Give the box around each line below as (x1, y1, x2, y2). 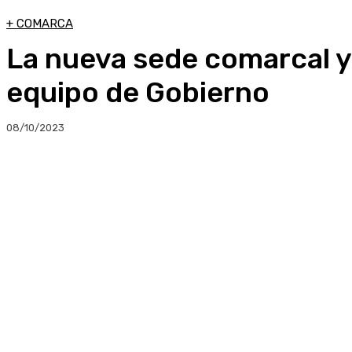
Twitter (267, 171, 298, 184)
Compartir (66, 171, 112, 184)
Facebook (175, 171, 216, 184)
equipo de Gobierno (6, 75, 269, 109)
